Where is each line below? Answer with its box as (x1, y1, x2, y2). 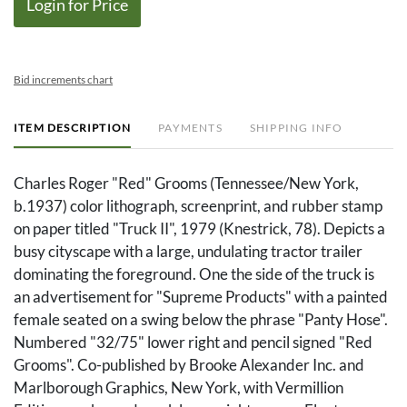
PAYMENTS (158, 121, 223, 135)
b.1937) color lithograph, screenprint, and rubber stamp (14, 196, 382, 216)
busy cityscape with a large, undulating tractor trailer (14, 242, 362, 262)
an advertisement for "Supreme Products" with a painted (14, 287, 388, 307)
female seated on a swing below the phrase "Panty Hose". (14, 310, 388, 330)
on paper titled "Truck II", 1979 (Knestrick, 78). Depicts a (14, 219, 385, 239)
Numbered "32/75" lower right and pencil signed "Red (14, 333, 372, 352)
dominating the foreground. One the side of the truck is (14, 264, 374, 284)
